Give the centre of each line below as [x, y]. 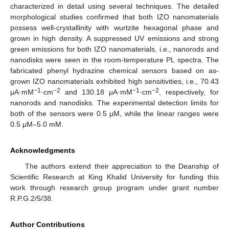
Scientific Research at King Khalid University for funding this [114, 177]
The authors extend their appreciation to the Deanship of [122, 166]
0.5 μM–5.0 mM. [37, 124]
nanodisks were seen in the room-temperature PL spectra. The [114, 60]
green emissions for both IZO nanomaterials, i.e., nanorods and [114, 49]
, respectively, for [189, 92]
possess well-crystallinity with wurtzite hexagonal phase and [114, 27]
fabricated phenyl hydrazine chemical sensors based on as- [114, 70]
